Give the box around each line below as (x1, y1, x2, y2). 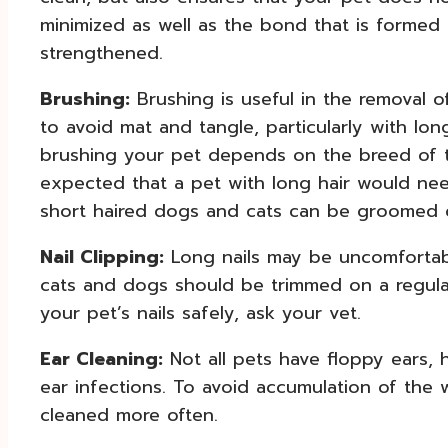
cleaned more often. (40, 400, 218, 429)
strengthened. (40, 38, 163, 67)
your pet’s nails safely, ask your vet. (40, 298, 361, 327)
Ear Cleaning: (40, 344, 163, 373)
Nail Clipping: (40, 242, 164, 271)
